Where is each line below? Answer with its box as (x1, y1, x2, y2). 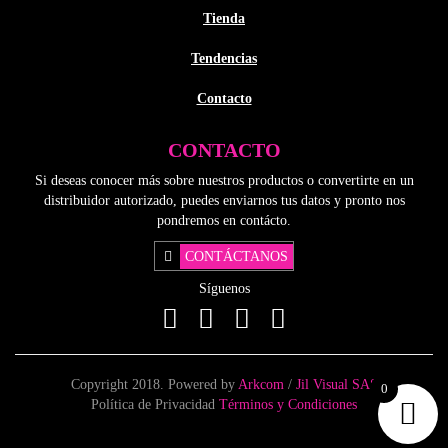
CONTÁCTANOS (185, 249, 288, 265)
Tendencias (191, 51, 257, 67)
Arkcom (237, 376, 288, 392)
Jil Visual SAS (295, 376, 378, 392)
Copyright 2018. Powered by (70, 376, 238, 392)
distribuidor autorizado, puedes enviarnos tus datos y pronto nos (43, 193, 405, 209)
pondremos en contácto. (157, 213, 291, 229)
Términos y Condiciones (219, 396, 357, 412)
